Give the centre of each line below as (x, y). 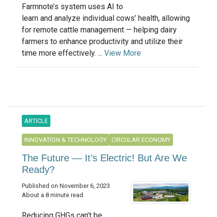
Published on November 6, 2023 (66, 186)
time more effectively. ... (63, 53)
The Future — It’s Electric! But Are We (104, 158)
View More (123, 53)
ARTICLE (36, 121)
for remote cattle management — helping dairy (99, 30)
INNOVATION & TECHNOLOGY (65, 140)
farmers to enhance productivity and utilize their (102, 42)
